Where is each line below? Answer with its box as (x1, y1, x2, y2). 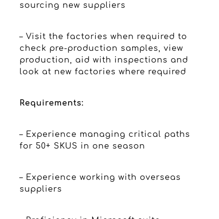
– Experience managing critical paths (20, 130, 190, 139)
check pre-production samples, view (20, 44, 183, 53)
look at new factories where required (20, 67, 186, 76)
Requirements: (20, 98, 84, 108)
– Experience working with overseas (20, 173, 181, 182)
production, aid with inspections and (20, 55, 188, 65)
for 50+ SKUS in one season (20, 141, 145, 151)
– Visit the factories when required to (20, 32, 187, 41)
